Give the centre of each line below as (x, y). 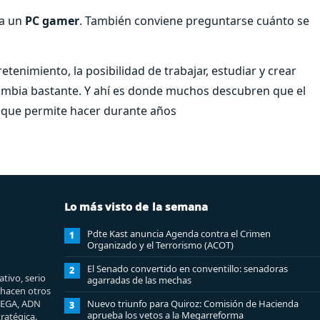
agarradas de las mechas (139, 280)
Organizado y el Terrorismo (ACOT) (160, 245)
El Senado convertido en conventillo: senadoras (187, 268)
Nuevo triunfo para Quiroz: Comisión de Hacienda (192, 303)
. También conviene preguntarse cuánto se (194, 20)
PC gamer (52, 20)
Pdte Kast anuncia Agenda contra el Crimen (179, 233)
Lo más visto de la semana (136, 206)
